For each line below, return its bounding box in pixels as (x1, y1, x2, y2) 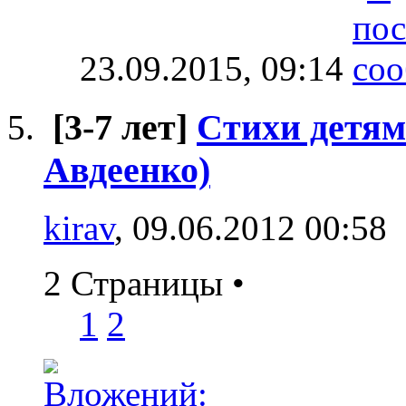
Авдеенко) (43, 149, 210, 190)
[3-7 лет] (53, 106, 188, 148)
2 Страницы (43, 264, 232, 304)
